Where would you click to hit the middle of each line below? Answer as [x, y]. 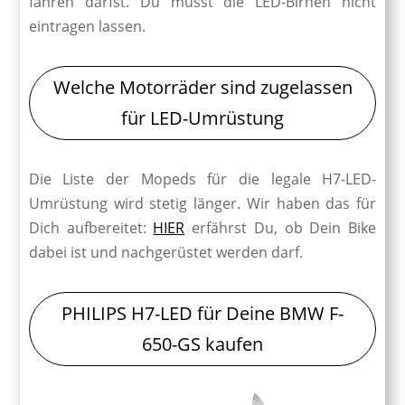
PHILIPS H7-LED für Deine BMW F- [202, 313]
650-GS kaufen [202, 344]
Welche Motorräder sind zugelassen [202, 87]
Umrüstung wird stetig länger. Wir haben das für [202, 203]
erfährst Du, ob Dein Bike [281, 227]
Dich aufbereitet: [91, 227]
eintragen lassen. [87, 26]
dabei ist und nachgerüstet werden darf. [165, 252]
